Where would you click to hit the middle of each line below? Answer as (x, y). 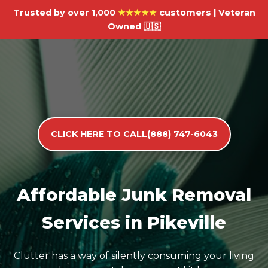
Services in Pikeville (134, 222)
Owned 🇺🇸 (134, 26)
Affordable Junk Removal (134, 195)
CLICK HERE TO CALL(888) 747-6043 (134, 134)
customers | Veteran (206, 13)
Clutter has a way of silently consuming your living (134, 256)
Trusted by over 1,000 (65, 13)
